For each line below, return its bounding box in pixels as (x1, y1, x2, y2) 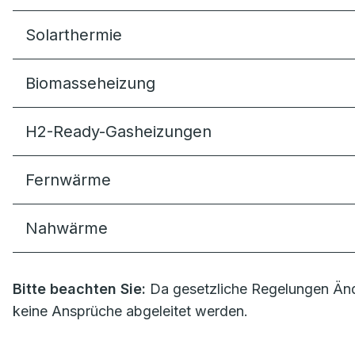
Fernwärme (25, 170, 111, 189)
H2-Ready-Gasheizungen (25, 122, 212, 141)
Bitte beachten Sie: (13, 281, 146, 297)
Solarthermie (25, 25, 122, 44)
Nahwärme (25, 219, 108, 238)
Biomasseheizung (25, 74, 155, 93)
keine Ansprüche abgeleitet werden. (13, 303, 248, 319)
